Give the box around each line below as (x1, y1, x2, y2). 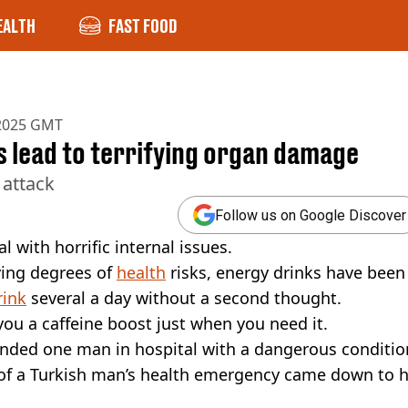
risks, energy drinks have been (166, 261, 405, 283)
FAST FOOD (108, 15, 178, 36)
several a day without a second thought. (26, 287, 342, 309)
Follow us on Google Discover (215, 206, 406, 224)
